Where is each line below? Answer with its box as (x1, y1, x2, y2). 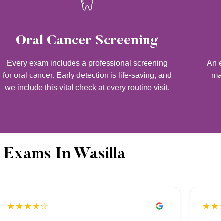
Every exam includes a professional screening (6, 59, 168, 68)
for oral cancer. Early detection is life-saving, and (2, 71, 172, 80)
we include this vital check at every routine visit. (4, 83, 170, 92)
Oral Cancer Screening (15, 34, 159, 48)
